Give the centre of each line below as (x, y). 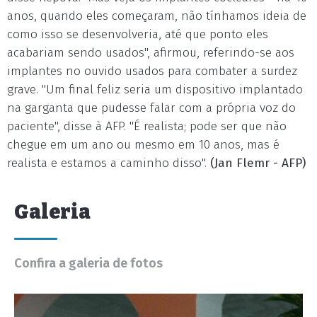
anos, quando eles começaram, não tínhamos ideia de (157, 16)
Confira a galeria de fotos (88, 263)
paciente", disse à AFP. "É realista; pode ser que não (147, 126)
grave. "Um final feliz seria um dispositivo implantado (155, 90)
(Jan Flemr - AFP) (258, 163)
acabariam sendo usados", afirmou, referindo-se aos (151, 53)
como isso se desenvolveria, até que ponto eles (138, 34)
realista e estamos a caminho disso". (107, 163)
